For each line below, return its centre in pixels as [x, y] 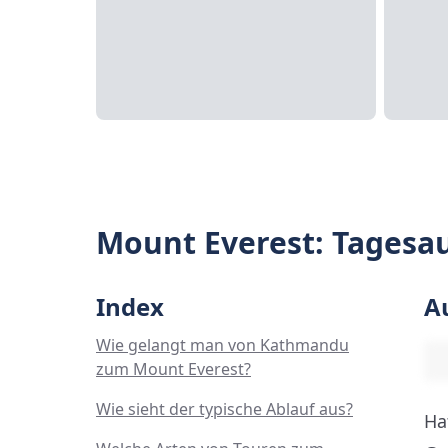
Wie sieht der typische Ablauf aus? [224, 409]
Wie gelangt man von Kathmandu [222, 345]
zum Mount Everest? [173, 369]
